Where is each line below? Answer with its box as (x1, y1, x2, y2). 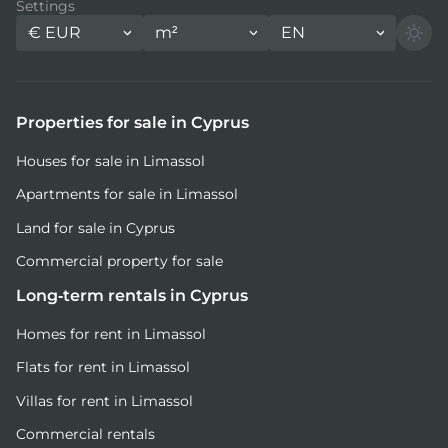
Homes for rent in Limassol (16, 324, 206, 343)
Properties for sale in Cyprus (16, 112, 249, 132)
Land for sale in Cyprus (16, 218, 175, 237)
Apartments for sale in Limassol (16, 185, 238, 204)
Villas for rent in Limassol (16, 391, 193, 410)
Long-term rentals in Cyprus (16, 285, 248, 305)
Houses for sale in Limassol (16, 151, 205, 170)
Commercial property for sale (16, 252, 223, 271)
